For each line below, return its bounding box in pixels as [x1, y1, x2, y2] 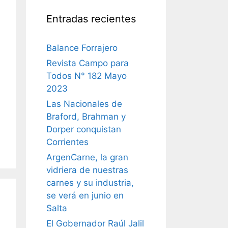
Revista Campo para [46, 58, 129, 68]
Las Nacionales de [46, 98, 122, 109]
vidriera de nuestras [46, 164, 128, 175]
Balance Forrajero [46, 42, 118, 53]
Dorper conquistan [46, 124, 121, 134]
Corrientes [46, 136, 89, 147]
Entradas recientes [46, 12, 136, 25]
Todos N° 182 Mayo [46, 70, 127, 81]
